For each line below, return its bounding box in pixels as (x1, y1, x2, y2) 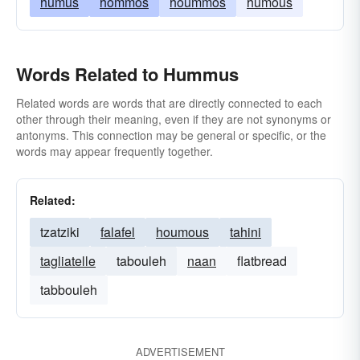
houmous (156, 223, 209, 241)
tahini (230, 223, 261, 241)
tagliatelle (40, 252, 96, 270)
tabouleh (117, 252, 166, 270)
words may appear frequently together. (16, 143, 213, 159)
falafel (100, 223, 135, 241)
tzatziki (40, 223, 80, 241)
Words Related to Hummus (16, 61, 239, 87)
